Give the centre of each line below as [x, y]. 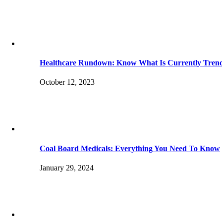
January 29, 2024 [67, 168]
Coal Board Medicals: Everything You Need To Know [130, 148]
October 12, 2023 [67, 82]
